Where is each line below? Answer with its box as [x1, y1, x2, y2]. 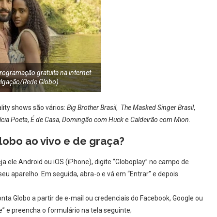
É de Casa [31, 115, 59, 124]
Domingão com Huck [62, 115, 124, 124]
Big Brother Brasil [67, 103, 116, 111]
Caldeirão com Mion [130, 115, 189, 124]
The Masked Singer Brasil [121, 103, 194, 111]
